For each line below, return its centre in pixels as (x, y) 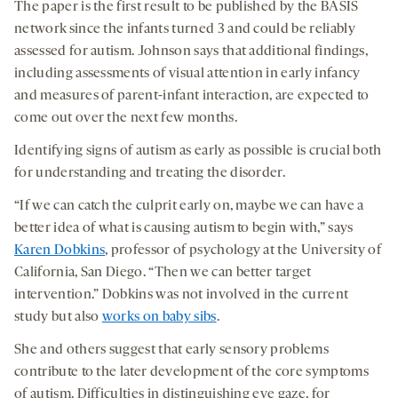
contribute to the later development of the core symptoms (191, 373)
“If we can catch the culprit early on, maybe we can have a (189, 207)
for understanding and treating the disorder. (150, 174)
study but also (58, 318)
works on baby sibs (159, 318)
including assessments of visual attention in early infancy (187, 74)
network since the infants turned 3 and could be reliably (185, 30)
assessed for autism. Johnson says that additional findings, (191, 52)
